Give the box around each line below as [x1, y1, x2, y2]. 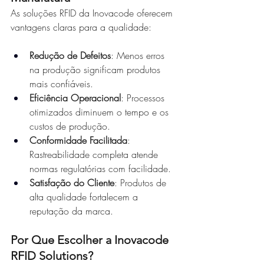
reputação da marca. [29, 204, 113, 217]
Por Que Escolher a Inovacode [11, 233, 171, 247]
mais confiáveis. [29, 77, 93, 90]
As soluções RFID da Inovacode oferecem [11, 6, 176, 19]
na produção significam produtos [29, 63, 163, 76]
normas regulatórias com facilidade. [29, 162, 171, 175]
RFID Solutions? [11, 249, 93, 263]
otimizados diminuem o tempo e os [29, 105, 171, 118]
